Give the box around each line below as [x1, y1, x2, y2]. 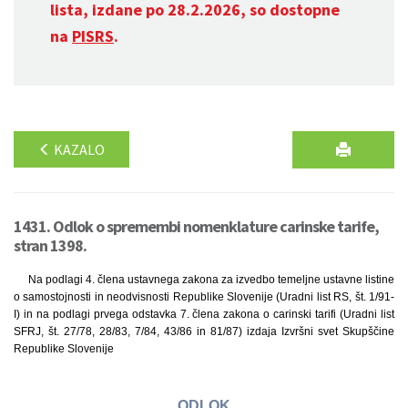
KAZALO [51, 140, 105, 158]
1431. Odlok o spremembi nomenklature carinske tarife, [14, 216, 379, 237]
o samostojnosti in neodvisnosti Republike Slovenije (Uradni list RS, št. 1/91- [14, 291, 394, 303]
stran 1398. [14, 235, 87, 256]
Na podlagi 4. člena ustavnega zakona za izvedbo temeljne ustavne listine [28, 273, 394, 286]
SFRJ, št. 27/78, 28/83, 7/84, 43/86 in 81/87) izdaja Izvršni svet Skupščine [14, 325, 394, 338]
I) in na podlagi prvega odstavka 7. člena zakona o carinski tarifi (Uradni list [14, 308, 394, 321]
